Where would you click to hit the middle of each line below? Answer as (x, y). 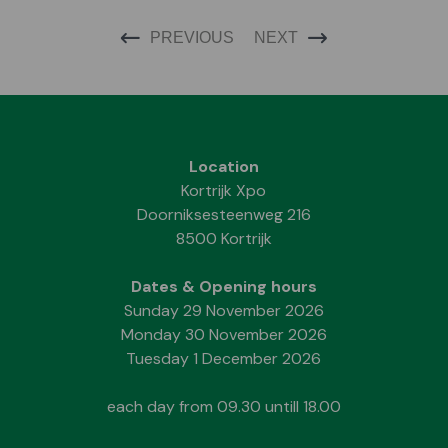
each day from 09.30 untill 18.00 (223, 406)
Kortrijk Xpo (224, 190)
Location (223, 166)
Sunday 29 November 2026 (223, 310)
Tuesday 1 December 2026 (224, 358)
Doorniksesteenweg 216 (223, 214)
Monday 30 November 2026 (223, 334)
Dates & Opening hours (223, 286)
